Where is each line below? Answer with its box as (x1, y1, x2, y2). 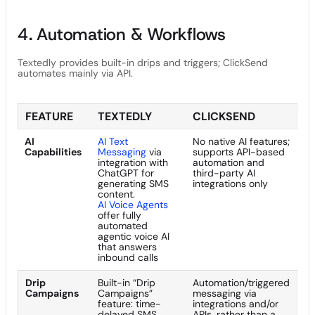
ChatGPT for (98, 166, 154, 179)
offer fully (98, 208, 141, 221)
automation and (193, 155, 264, 169)
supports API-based (193, 145, 285, 158)
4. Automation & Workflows (18, 22, 226, 46)
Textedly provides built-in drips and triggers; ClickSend (18, 56, 268, 69)
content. (98, 187, 135, 200)
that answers (98, 240, 157, 253)
